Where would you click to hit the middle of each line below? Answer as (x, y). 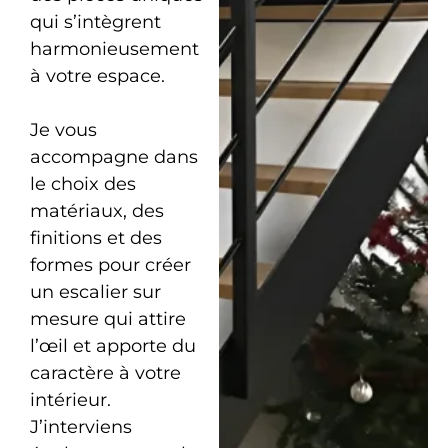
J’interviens (80, 427)
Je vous (63, 130)
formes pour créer (110, 265)
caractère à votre (105, 373)
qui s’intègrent (95, 22)
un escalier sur (95, 292)
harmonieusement (114, 49)
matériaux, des (96, 211)
